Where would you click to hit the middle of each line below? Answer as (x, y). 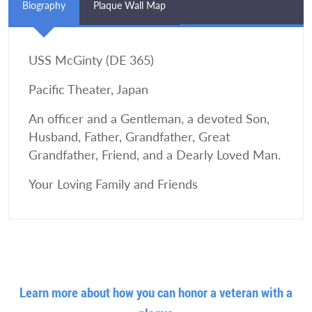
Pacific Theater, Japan (88, 89)
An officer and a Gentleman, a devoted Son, (149, 119)
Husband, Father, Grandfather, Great (129, 137)
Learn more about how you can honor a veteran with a (156, 292)
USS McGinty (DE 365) (91, 60)
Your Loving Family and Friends (113, 184)
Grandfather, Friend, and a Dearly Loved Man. (155, 155)
